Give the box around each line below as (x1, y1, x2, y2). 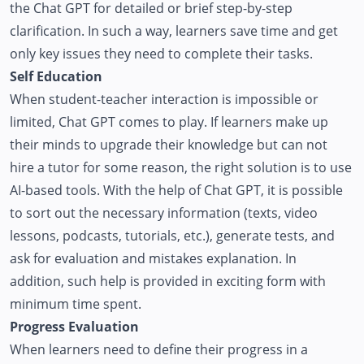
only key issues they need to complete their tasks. (10, 44, 313, 63)
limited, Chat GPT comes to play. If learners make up (10, 112, 328, 131)
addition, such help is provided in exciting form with (10, 271, 326, 290)
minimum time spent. (10, 294, 141, 313)
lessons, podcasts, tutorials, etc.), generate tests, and (10, 226, 335, 245)
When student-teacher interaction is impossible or (10, 89, 318, 108)
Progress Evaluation (10, 317, 139, 336)
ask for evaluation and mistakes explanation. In (10, 249, 297, 267)
